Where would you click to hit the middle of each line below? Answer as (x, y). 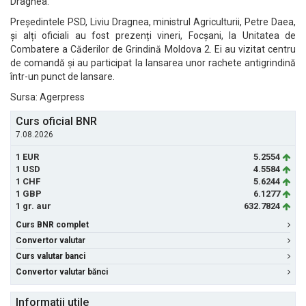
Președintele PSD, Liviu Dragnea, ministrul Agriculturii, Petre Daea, (153, 22)
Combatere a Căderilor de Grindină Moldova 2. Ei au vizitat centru (153, 49)
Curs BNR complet (52, 225)
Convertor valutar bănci (62, 272)
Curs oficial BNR (56, 121)
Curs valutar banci (51, 256)
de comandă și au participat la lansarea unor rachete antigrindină (153, 63)
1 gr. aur (33, 206)
